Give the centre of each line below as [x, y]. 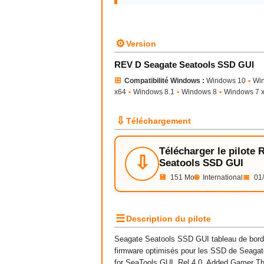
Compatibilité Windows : [164, 81]
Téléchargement [159, 121]
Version [141, 44]
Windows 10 [225, 81]
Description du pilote [169, 219]
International [222, 177]
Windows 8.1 [154, 92]
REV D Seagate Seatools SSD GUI [184, 65]
